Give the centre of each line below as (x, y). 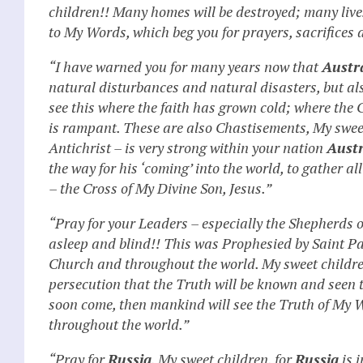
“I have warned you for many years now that (185, 66)
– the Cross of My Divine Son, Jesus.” (160, 188)
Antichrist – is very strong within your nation (188, 147)
